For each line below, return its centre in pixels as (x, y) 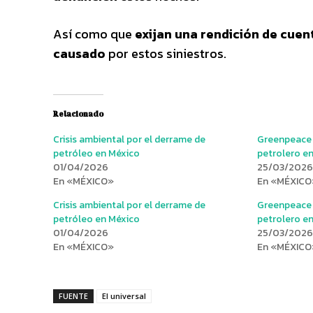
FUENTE (73, 296)
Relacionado (78, 114)
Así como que (94, 34)
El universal (124, 296)
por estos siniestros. (166, 53)
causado (79, 53)
